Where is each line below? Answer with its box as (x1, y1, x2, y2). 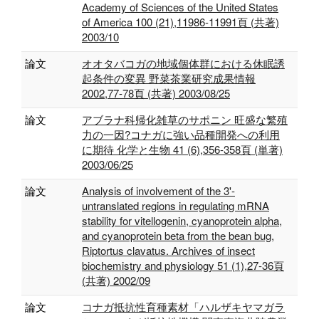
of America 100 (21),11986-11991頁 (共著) (82, 14, 279, 29)
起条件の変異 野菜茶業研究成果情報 (82, 70, 256, 85)
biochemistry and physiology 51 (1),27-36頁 (82, 258, 284, 273)
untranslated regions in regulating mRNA (82, 198, 269, 213)
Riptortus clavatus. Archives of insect (82, 243, 255, 258)
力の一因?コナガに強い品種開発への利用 (82, 127, 280, 142)
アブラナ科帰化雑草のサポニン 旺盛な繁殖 (82, 112, 288, 127)
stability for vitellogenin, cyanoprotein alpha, (82, 213, 282, 228)
